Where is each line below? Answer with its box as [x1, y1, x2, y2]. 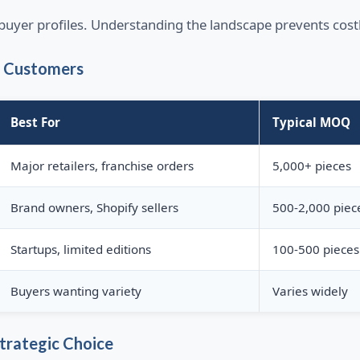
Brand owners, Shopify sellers [10, 199, 178, 216]
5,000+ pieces [272, 157, 351, 174]
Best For [10, 114, 60, 131]
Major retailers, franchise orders [10, 157, 194, 174]
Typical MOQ [272, 114, 350, 131]
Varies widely [272, 283, 348, 300]
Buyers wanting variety [10, 283, 141, 300]
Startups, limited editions [10, 241, 151, 258]
